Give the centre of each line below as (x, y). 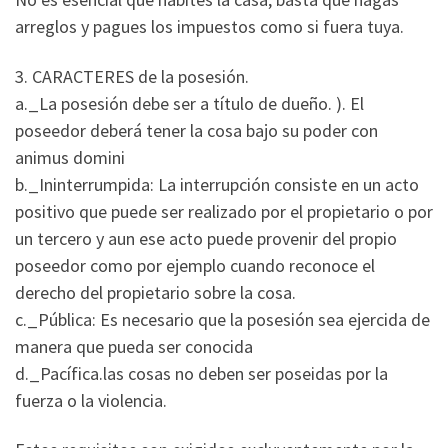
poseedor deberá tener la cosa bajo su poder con (196, 130)
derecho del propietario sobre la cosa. (155, 292)
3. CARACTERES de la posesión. (132, 76)
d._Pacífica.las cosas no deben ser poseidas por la (201, 373)
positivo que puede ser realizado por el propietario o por (224, 211)
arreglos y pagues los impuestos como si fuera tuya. (209, 27)
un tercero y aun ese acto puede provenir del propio (206, 238)
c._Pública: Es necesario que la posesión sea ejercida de (222, 319)
